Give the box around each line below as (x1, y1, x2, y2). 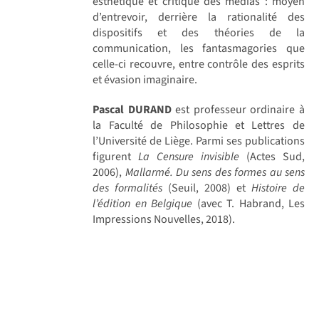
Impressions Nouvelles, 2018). (93, 211, 236, 227)
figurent (93, 148, 132, 164)
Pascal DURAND (93, 101, 172, 117)
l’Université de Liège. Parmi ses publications (93, 132, 305, 149)
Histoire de (251, 179, 305, 196)
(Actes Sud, (239, 148, 305, 164)
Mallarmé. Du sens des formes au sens (125, 164, 305, 180)
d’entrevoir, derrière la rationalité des (93, 9, 305, 25)
